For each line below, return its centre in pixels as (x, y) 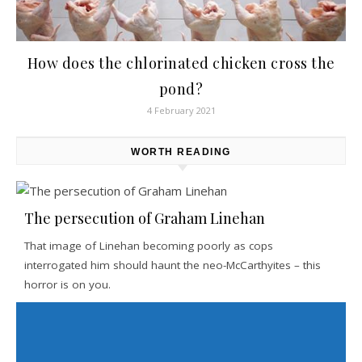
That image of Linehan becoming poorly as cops (149, 246)
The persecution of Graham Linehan (145, 218)
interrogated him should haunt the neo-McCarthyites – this (173, 265)
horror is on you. (67, 284)
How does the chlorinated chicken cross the (181, 63)
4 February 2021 (181, 110)
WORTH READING (181, 152)
